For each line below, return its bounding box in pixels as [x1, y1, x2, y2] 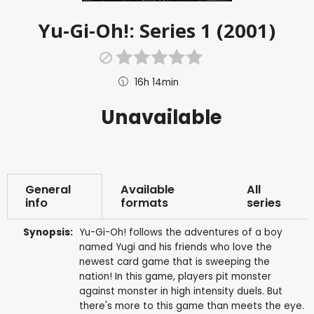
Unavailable [101, 103, 222, 131]
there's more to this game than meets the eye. [78, 299, 304, 313]
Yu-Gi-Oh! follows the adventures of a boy [78, 225, 282, 239]
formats [121, 194, 168, 211]
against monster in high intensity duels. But [78, 284, 282, 298]
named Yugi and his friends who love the [78, 240, 272, 254]
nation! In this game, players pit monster [78, 269, 271, 283]
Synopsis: [23, 225, 74, 239]
